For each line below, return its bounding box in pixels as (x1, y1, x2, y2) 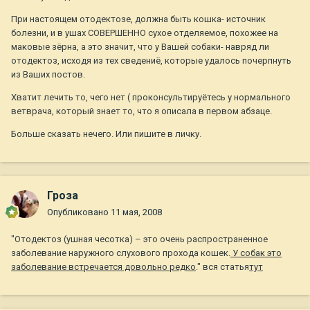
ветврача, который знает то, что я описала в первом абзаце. (11, 106, 272, 117)
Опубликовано (47, 207, 111, 218)
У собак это (230, 248, 282, 259)
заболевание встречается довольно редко (11, 262, 196, 273)
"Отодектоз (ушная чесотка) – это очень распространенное (11, 234, 268, 245)
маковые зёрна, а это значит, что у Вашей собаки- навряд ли (11, 42, 269, 53)
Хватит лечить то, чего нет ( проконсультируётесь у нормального (11, 92, 291, 103)
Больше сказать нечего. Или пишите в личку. (11, 129, 201, 140)
